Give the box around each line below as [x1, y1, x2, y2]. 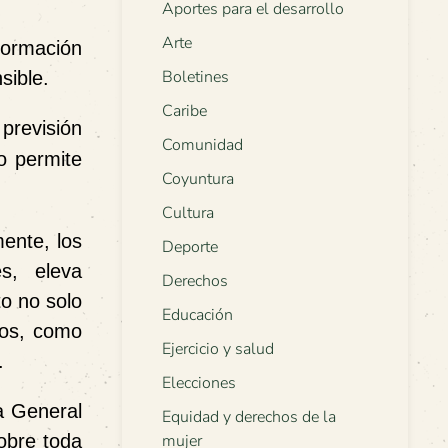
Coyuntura [162, 168, 234, 191]
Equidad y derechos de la [162, 406, 336, 429]
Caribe [162, 100, 207, 123]
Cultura [162, 202, 214, 225]
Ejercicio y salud [162, 338, 274, 361]
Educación [162, 304, 233, 327]
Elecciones [162, 372, 236, 395]
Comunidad [162, 134, 243, 157]
